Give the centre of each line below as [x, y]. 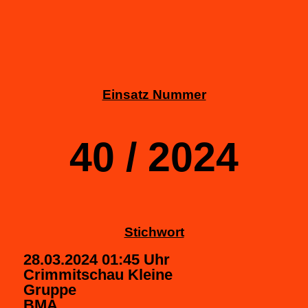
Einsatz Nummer [154, 95]
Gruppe [50, 289]
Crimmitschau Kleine [98, 274]
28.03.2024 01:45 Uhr [97, 259]
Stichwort [154, 232]
